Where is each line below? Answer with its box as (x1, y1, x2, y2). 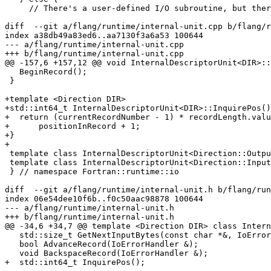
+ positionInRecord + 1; (5, 122, 140, 131)
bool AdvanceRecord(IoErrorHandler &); (5, 240, 19, 249)
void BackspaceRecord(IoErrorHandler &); (5, 249, 19, 258)
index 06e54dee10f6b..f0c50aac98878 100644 (5, 194, 203, 204)
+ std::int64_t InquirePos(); (5, 258, 145, 267)
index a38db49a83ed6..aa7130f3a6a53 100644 (5, 31, 203, 41)
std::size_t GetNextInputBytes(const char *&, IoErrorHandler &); (5, 230, 19, 240)
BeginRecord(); (5, 67, 19, 77)
